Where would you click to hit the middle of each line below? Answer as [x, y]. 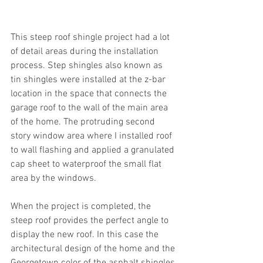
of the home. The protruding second [84, 122]
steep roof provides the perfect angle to [91, 220]
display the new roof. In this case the [86, 235]
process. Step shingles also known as [88, 65]
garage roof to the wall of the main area [90, 108]
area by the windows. [53, 178]
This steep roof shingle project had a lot [91, 37]
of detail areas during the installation [86, 51]
